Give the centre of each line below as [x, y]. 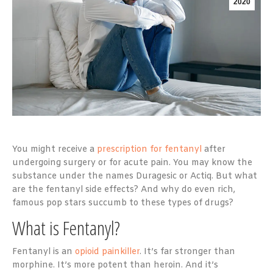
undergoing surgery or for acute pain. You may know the [132, 163]
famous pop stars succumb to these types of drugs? [123, 203]
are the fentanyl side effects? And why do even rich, [124, 190]
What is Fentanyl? [66, 227]
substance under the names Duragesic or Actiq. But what [135, 176]
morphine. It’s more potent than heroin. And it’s [115, 265]
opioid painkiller [107, 252]
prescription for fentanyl [149, 149]
